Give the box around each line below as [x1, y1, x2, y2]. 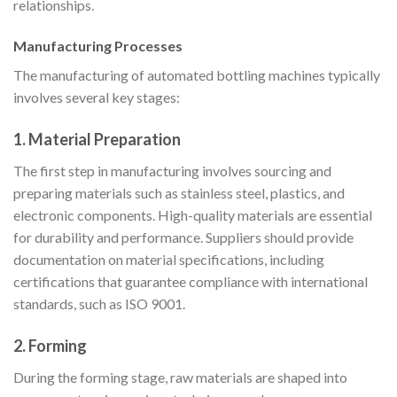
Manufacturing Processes [13, 37, 183, 55]
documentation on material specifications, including [13, 250, 324, 268]
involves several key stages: [13, 89, 180, 106]
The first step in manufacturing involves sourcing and [13, 161, 331, 179]
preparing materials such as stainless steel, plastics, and [13, 183, 345, 201]
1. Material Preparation [13, 128, 181, 149]
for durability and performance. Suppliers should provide [13, 228, 354, 245]
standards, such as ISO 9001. [13, 294, 185, 312]
